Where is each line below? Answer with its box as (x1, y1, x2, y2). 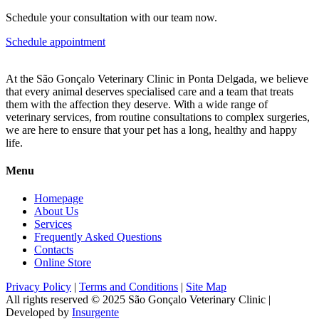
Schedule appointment (6, 35, 105, 48)
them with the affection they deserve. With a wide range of (6, 98, 268, 110)
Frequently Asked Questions (34, 231, 162, 244)
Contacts (34, 244, 73, 256)
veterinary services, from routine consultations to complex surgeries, (6, 110, 310, 123)
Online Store (34, 256, 91, 269)
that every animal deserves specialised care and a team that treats (6, 85, 293, 98)
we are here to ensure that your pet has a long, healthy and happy (6, 123, 297, 136)
